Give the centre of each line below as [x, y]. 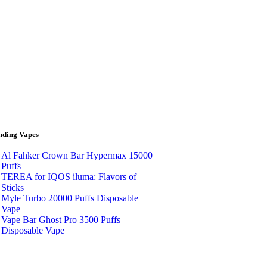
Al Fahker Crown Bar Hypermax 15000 [77, 156]
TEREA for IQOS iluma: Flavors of [69, 177]
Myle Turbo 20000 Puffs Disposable [70, 198]
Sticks [13, 188]
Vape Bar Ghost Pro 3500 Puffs [61, 220]
